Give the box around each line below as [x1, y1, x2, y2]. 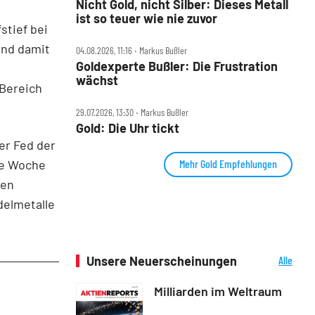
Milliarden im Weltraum [154, 283, 282, 299]
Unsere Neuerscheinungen [86, 252, 237, 269]
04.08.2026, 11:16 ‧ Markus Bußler [76, 44, 187, 56]
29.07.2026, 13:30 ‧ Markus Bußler [76, 105, 188, 118]
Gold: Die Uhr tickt [76, 120, 179, 136]
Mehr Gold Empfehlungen [179, 156, 277, 170]
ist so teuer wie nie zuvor [76, 10, 217, 26]
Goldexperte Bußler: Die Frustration [76, 58, 278, 74]
